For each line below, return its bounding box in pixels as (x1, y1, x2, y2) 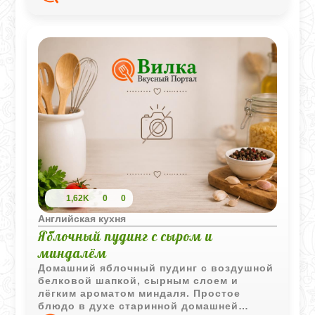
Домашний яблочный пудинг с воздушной (38, 262, 274, 274)
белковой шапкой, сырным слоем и (38, 274, 239, 286)
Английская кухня (38, 212, 127, 224)
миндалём (38, 244, 108, 262)
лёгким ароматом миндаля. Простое (38, 287, 241, 299)
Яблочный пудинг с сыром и (38, 227, 214, 245)
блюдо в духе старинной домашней (38, 300, 239, 311)
